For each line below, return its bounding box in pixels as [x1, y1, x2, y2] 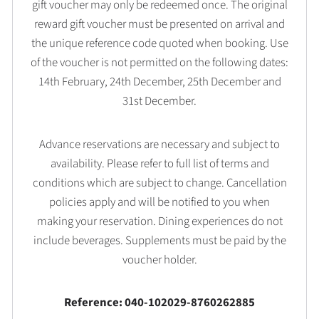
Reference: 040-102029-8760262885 [64, 294, 255, 312]
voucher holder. [122, 251, 197, 268]
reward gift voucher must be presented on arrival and [34, 16, 285, 33]
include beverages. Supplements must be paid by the [33, 231, 286, 249]
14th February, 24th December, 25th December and [38, 73, 281, 91]
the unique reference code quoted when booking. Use [31, 35, 288, 53]
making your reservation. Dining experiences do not [36, 212, 283, 230]
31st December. [122, 93, 197, 110]
